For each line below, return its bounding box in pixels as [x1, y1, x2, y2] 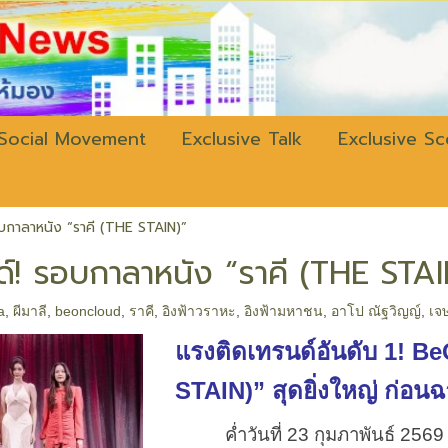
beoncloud [55, 303, 122, 319]
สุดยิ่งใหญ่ [271, 377, 384, 404]
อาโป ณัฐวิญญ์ [331, 303, 422, 319]
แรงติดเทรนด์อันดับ [174, 338, 384, 365]
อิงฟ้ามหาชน [244, 303, 324, 319]
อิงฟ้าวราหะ [162, 303, 237, 319]
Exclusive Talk [182, 125, 302, 153]
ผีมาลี [13, 303, 48, 319]
